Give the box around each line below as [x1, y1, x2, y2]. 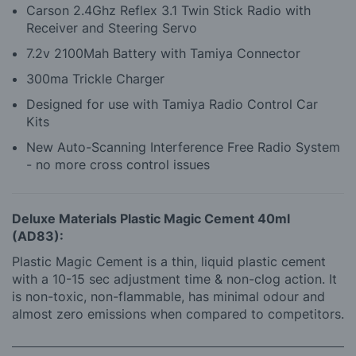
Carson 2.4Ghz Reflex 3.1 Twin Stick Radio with [26, 2, 311, 18]
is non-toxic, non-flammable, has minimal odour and [12, 288, 325, 304]
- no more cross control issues [26, 156, 210, 172]
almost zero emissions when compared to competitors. [12, 305, 344, 322]
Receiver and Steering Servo [26, 19, 197, 36]
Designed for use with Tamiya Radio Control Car [26, 95, 318, 112]
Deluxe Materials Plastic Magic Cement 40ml [12, 210, 290, 226]
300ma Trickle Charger [26, 70, 164, 87]
